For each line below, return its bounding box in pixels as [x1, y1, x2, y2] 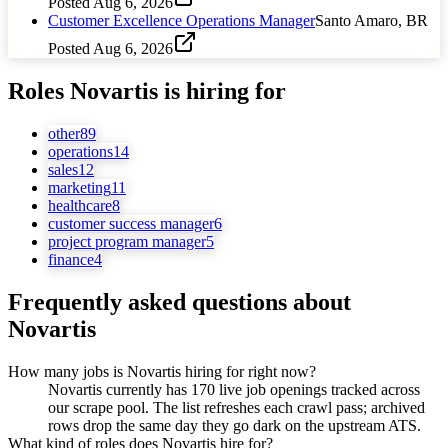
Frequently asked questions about [8, 288, 351, 315]
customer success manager [48, 214, 214, 232]
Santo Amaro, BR [315, 11, 428, 29]
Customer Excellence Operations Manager [48, 11, 315, 29]
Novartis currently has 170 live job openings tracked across [48, 380, 420, 398]
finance [48, 250, 94, 268]
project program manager [48, 232, 206, 250]
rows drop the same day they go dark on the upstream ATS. [48, 416, 421, 434]
